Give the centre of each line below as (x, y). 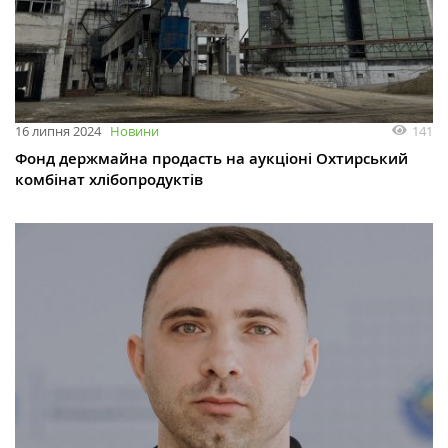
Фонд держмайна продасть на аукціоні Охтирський (211, 159)
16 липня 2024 (58, 131)
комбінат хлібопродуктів (109, 180)
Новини (134, 131)
